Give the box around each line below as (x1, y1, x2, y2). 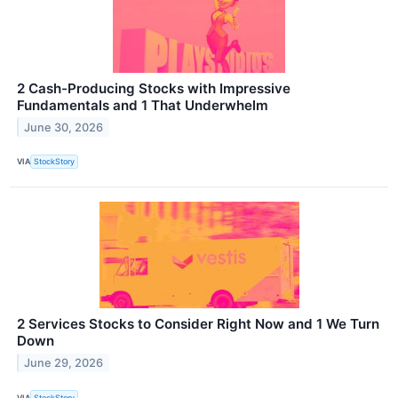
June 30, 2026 (24, 120, 104, 134)
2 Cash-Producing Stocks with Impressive (17, 79, 291, 97)
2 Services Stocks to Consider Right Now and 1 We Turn (17, 314, 379, 332)
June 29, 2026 (24, 355, 104, 370)
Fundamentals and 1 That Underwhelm (17, 96, 268, 114)
